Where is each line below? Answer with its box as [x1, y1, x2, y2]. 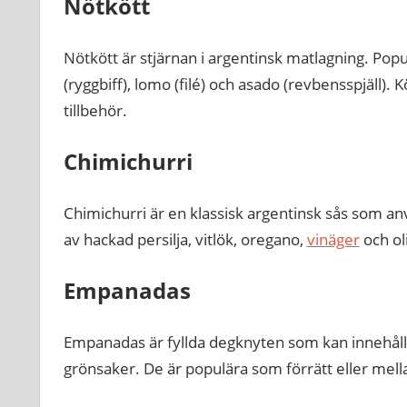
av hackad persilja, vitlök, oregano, [63, 228, 307, 250]
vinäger [306, 228, 360, 250]
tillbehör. [63, 99, 127, 121]
